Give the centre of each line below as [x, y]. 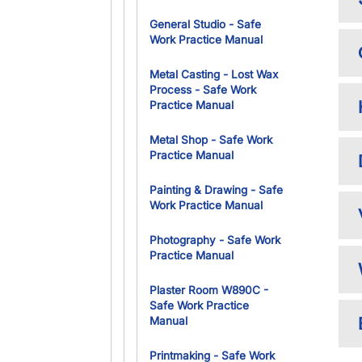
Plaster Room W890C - [209, 290]
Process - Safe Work [203, 90]
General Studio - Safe [205, 24]
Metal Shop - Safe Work [211, 140]
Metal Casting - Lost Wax [214, 74]
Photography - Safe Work [215, 240]
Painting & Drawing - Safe [216, 190]
